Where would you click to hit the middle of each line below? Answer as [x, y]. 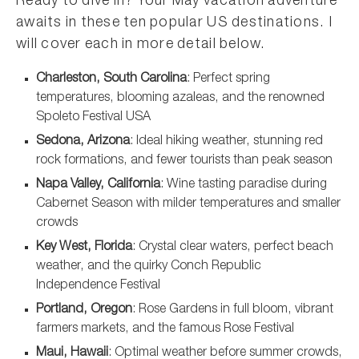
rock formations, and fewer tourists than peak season [184, 161]
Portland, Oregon [84, 310]
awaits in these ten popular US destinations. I [174, 23]
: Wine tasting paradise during [244, 185]
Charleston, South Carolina [111, 79]
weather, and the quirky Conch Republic [149, 267]
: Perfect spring [228, 79]
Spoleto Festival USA [93, 118]
